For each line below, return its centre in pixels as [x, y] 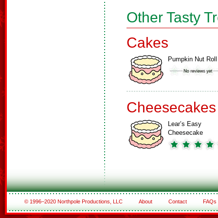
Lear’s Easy [185, 124]
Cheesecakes [171, 107]
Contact [177, 201]
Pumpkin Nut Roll [192, 59]
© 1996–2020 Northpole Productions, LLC [74, 201]
